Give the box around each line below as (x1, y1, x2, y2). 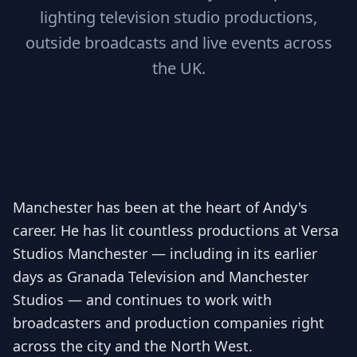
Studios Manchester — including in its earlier (13, 244, 317, 263)
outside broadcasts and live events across (25, 32, 332, 53)
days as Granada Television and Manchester (13, 267, 308, 286)
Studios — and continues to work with (13, 290, 272, 309)
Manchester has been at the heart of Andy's (13, 198, 308, 217)
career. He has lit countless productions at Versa (13, 221, 339, 240)
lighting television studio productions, (40, 6, 317, 28)
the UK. (151, 57, 206, 79)
